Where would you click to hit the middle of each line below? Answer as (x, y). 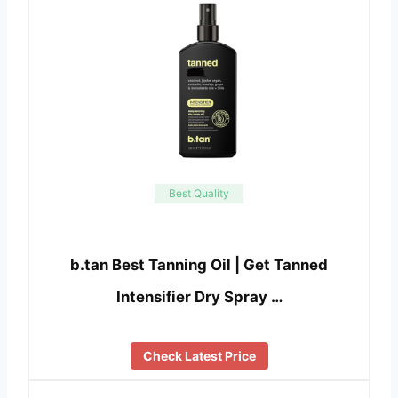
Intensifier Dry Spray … (199, 297)
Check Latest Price (199, 356)
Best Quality (199, 193)
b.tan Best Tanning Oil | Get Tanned (199, 265)
